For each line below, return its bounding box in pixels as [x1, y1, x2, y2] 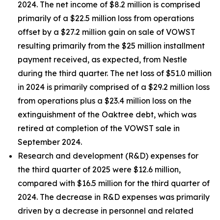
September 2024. [18, 137, 82, 147]
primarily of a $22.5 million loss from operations [18, 13, 194, 23]
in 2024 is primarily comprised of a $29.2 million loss [18, 82, 210, 92]
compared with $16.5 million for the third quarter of [18, 178, 210, 188]
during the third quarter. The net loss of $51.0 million [18, 68, 212, 78]
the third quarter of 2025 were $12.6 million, [18, 165, 181, 174]
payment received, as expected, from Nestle [18, 55, 187, 64]
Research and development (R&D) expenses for [18, 151, 198, 161]
